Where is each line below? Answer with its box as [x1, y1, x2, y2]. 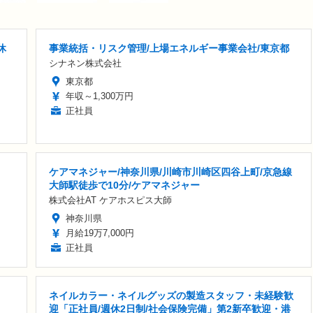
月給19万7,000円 [66, 227, 134, 238]
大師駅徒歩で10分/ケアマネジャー [49, 179, 200, 191]
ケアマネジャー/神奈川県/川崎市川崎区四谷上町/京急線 [49, 166, 292, 177]
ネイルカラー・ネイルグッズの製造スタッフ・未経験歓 [49, 289, 293, 301]
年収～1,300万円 [66, 90, 133, 101]
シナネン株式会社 [49, 57, 122, 68]
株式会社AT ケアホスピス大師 [49, 194, 172, 205]
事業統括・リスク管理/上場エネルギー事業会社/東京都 [49, 42, 289, 54]
